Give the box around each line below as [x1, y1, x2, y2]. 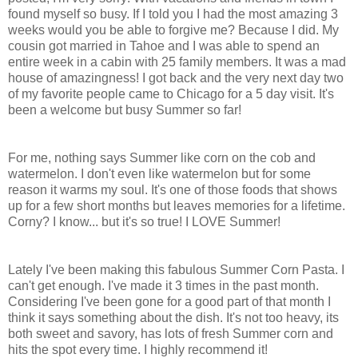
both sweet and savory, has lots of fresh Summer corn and [8, 327, 333, 341]
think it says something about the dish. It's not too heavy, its [8, 311, 339, 325]
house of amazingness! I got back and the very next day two [8, 71, 344, 86]
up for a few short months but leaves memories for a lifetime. [8, 199, 345, 213]
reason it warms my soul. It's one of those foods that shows [8, 183, 337, 197]
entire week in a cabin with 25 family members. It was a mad [8, 55, 346, 70]
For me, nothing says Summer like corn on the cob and [8, 151, 316, 165]
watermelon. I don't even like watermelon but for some [8, 167, 311, 181]
